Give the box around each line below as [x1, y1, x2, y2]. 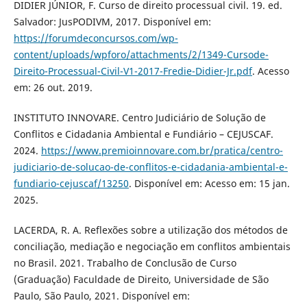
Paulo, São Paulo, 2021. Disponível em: [13, 289, 190, 303]
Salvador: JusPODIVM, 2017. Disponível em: [13, 15, 211, 29]
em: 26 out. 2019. [13, 81, 93, 95]
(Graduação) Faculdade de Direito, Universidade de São [13, 273, 269, 286]
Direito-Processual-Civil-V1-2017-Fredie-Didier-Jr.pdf [13, 64, 252, 78]
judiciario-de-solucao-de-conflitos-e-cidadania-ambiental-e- [13, 160, 288, 174]
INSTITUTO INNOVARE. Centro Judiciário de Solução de [13, 111, 266, 125]
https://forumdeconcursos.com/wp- [13, 32, 178, 45]
